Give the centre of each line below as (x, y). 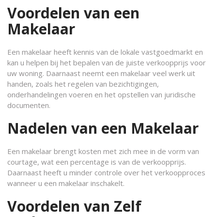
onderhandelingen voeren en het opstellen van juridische (101, 94)
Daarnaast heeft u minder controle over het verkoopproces (106, 172)
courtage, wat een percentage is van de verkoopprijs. (97, 162)
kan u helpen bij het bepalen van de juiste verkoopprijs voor (107, 62)
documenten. (29, 105)
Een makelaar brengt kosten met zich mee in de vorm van (103, 151)
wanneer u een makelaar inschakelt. (66, 183)
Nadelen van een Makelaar (103, 128)
